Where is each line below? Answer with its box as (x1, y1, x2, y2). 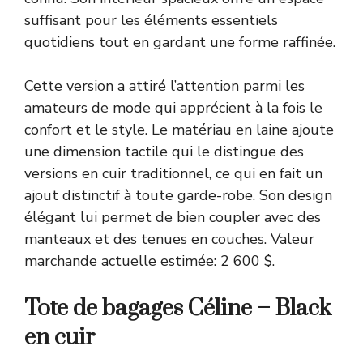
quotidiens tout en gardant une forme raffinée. (24, 32, 335, 52)
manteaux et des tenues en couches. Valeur (24, 228, 314, 249)
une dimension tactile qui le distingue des (24, 141, 304, 161)
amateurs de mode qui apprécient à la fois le (24, 97, 322, 117)
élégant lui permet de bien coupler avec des (24, 207, 321, 227)
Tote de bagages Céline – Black (24, 293, 331, 322)
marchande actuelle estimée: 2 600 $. (24, 250, 275, 271)
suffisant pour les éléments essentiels (24, 10, 278, 30)
